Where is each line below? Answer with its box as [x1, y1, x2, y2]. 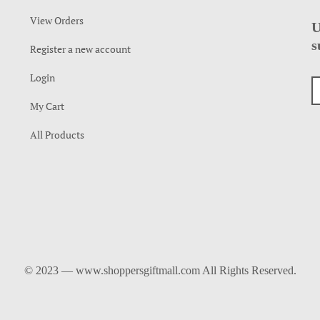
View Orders [30, 14, 84, 27]
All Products [30, 128, 85, 141]
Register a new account [30, 42, 131, 56]
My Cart [30, 99, 65, 113]
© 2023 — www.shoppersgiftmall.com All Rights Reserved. [24, 264, 296, 276]
